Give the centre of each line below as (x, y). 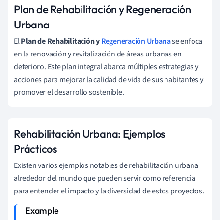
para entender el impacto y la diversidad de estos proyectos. (109, 191)
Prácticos (36, 149)
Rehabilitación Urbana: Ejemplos (90, 133)
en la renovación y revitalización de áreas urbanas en (98, 54)
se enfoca (187, 41)
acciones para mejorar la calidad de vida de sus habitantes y (109, 79)
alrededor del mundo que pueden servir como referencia (105, 178)
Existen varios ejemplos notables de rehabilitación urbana (106, 165)
